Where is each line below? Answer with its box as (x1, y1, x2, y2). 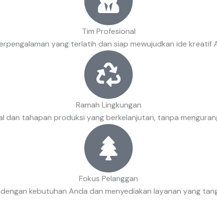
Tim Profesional (81, 26, 136, 36)
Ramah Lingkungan (76, 99, 141, 110)
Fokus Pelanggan (79, 173, 138, 184)
